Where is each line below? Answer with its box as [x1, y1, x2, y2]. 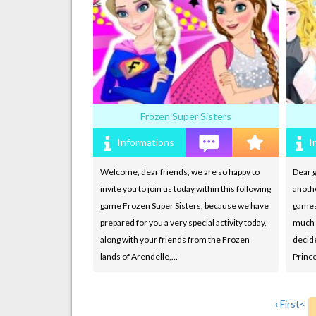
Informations [116, 135, 174, 148]
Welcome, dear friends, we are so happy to [100, 166, 260, 177]
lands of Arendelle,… [100, 250, 178, 262]
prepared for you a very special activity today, [100, 217, 267, 228]
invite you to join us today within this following [100, 183, 271, 194]
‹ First [275, 298, 300, 310]
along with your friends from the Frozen [100, 233, 250, 245]
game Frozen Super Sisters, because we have [100, 200, 269, 211]
